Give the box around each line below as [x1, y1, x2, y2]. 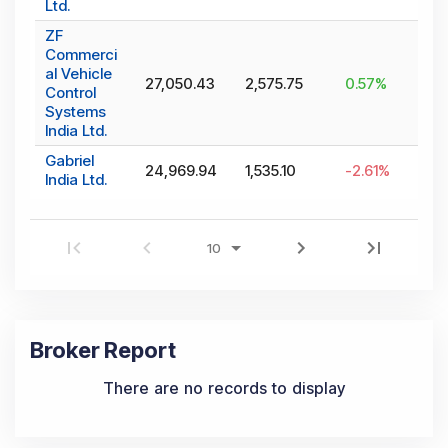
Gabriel [45, 151, 94, 171]
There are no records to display [103, 378, 345, 399]
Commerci [45, 45, 117, 65]
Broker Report [30, 337, 176, 364]
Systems [45, 102, 106, 122]
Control [45, 83, 96, 103]
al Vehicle [45, 64, 112, 84]
